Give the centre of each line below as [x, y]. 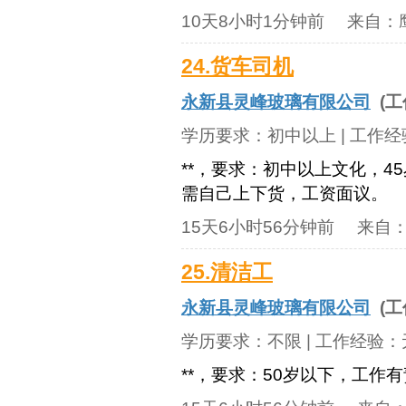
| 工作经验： [352, 341]
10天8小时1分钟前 [253, 21]
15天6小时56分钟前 [258, 227]
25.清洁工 [227, 272]
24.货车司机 [237, 67]
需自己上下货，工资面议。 [285, 193]
